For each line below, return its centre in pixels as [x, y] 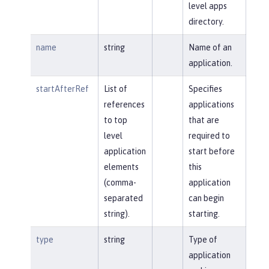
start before [211, 151]
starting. [204, 213]
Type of [203, 239]
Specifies [205, 89]
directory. [206, 21]
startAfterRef [62, 89]
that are [204, 120]
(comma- [120, 182]
